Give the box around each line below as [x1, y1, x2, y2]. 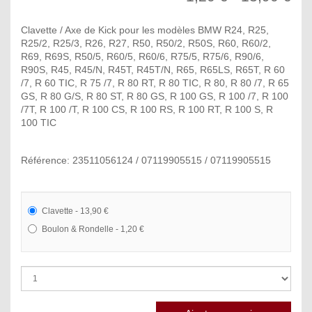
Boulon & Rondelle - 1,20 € [42, 224, 144, 234]
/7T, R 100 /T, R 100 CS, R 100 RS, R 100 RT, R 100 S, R [21, 103, 273, 115]
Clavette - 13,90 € [42, 205, 109, 216]
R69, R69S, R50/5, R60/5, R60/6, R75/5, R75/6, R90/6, [21, 50, 264, 62]
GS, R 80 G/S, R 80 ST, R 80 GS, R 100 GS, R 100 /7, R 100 [21, 90, 288, 102]
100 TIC [21, 116, 56, 128]
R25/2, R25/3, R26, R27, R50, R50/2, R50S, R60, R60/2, [21, 37, 271, 49]
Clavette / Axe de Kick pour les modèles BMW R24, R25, [21, 24, 269, 36]
